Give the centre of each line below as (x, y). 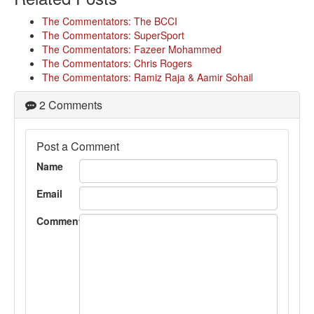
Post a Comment (78, 146)
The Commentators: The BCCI (110, 21)
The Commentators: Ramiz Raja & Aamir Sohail (148, 77)
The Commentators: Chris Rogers (117, 63)
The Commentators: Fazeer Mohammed (132, 49)
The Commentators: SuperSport (113, 35)
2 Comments (69, 105)
